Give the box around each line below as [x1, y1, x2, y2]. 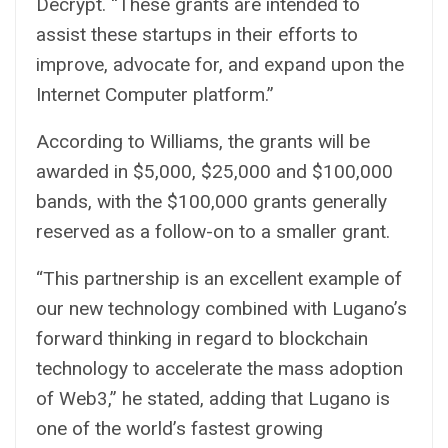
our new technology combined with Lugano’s [36, 296, 407, 320]
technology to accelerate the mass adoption [36, 356, 403, 380]
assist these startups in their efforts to [36, 22, 358, 46]
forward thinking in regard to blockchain [36, 326, 368, 350]
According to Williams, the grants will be [36, 129, 370, 153]
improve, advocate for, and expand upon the [36, 52, 404, 76]
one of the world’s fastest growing [36, 416, 323, 440]
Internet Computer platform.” [36, 82, 274, 106]
